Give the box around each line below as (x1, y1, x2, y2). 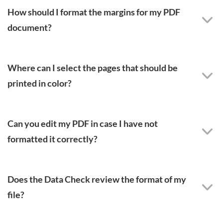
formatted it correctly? (7, 133, 98, 144)
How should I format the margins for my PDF (7, 6, 180, 17)
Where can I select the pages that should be (7, 62, 178, 73)
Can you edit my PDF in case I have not (7, 118, 158, 129)
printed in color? (7, 78, 72, 89)
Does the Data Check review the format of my (7, 174, 186, 185)
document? (7, 22, 52, 33)
